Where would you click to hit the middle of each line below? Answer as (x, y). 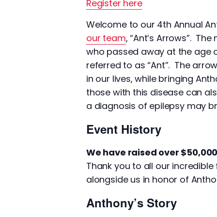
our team (106, 38)
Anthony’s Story (132, 202)
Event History (124, 129)
